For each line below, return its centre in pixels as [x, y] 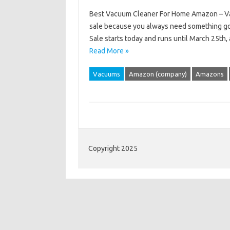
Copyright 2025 [113, 148]
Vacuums [106, 74]
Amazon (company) [158, 74]
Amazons [209, 74]
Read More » [109, 51]
